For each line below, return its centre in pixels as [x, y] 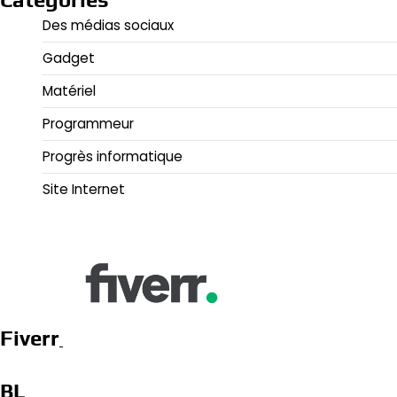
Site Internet [84, 190]
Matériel [69, 91]
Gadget [69, 58]
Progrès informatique [113, 157]
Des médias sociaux [108, 26]
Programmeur [88, 124]
